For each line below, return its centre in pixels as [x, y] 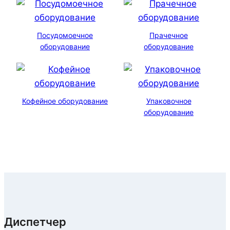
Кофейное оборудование [65, 101]
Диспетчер [35, 222]
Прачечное [169, 35]
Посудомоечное [65, 35]
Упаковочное [169, 101]
